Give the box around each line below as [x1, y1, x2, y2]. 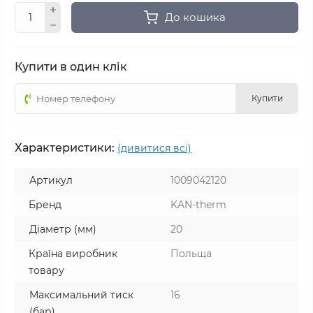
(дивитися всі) [117, 142, 191, 154]
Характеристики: [15, 141, 115, 154]
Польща [170, 247, 212, 260]
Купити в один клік [15, 60, 127, 73]
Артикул [29, 174, 73, 187]
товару [29, 264, 64, 277]
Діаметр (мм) [29, 223, 96, 235]
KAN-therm [170, 198, 226, 211]
